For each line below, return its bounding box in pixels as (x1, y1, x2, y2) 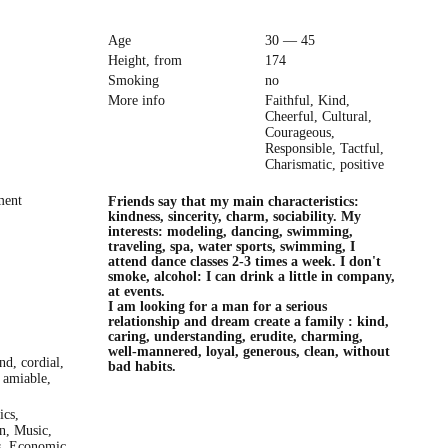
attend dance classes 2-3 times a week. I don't (107, 254, 381, 270)
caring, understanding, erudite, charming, (107, 329, 363, 345)
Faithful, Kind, (265, 93, 350, 109)
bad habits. (107, 359, 176, 375)
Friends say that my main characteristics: (107, 194, 359, 210)
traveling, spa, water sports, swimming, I (107, 239, 355, 255)
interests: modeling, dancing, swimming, (107, 224, 353, 240)
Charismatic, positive (265, 157, 384, 173)
